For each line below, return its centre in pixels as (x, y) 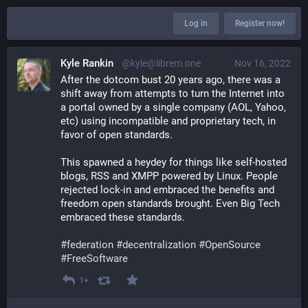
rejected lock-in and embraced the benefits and (167, 190)
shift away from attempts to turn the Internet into (173, 93)
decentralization (159, 245)
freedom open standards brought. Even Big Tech (170, 203)
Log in (196, 23)
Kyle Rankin (87, 63)
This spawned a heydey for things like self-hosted (174, 162)
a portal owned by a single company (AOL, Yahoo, (173, 107)
